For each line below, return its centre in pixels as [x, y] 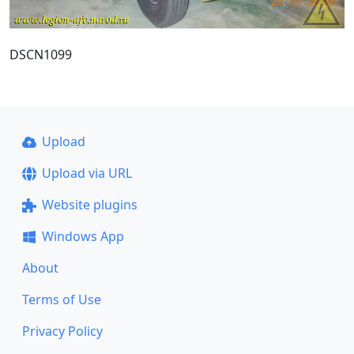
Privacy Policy [62, 331]
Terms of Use [62, 299]
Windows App [83, 236]
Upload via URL [87, 173]
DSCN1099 [41, 54]
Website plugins [89, 205]
